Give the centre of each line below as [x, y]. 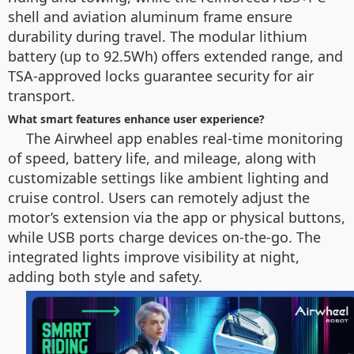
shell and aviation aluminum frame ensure [150, 17]
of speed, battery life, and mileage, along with [162, 158]
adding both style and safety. [105, 277]
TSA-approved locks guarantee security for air [161, 76]
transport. [41, 96]
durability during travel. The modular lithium [158, 36]
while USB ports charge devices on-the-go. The [164, 237]
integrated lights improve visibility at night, [154, 257]
